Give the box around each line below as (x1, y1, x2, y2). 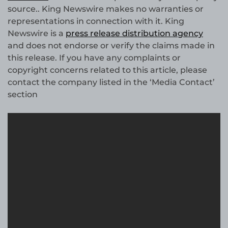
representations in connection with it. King (8, 16, 184, 26)
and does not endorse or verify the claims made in (8, 41, 215, 51)
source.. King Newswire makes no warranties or (8, 4, 204, 14)
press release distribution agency (66, 28, 203, 39)
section (8, 90, 38, 100)
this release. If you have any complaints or (8, 53, 181, 63)
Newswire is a (8, 28, 66, 39)
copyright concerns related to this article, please (8, 65, 207, 75)
